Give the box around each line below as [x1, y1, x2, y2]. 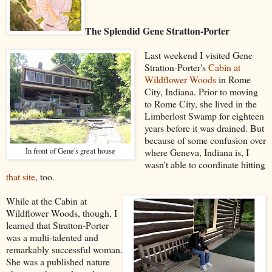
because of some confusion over [144, 133, 266, 146]
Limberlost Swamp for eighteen [144, 109, 264, 122]
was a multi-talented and [6, 230, 98, 243]
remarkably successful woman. [6, 242, 123, 256]
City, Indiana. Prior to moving [144, 84, 258, 98]
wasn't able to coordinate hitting [144, 157, 265, 171]
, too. [35, 169, 55, 183]
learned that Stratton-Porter [6, 218, 109, 231]
